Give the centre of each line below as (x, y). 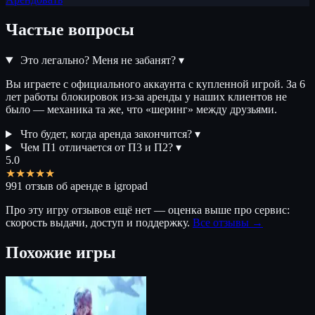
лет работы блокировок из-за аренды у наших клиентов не (146, 97)
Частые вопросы (70, 30)
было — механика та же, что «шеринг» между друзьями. (141, 110)
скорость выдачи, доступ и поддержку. (99, 223)
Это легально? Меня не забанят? (98, 60)
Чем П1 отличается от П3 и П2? (96, 148)
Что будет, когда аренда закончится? (106, 134)
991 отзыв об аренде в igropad (77, 186)
